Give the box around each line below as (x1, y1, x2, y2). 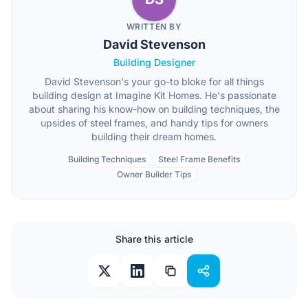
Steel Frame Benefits (158, 154, 240, 164)
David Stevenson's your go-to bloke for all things (44, 76, 264, 87)
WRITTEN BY (126, 21, 182, 32)
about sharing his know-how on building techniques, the (28, 103, 280, 115)
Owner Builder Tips (117, 169, 191, 179)
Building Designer (113, 56, 195, 68)
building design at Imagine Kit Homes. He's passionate (32, 89, 276, 101)
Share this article (115, 233, 193, 245)
